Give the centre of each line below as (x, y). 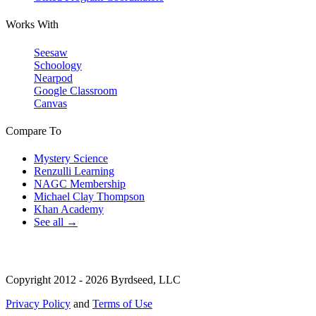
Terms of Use (122, 304)
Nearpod (53, 78)
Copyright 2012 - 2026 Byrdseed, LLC (93, 280)
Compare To (34, 131)
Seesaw (51, 52)
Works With (32, 25)
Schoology (58, 65)
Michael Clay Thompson (89, 197)
